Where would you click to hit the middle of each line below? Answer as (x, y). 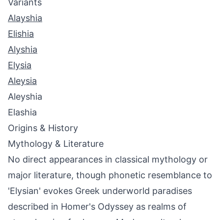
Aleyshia (25, 96)
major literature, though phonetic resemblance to (110, 175)
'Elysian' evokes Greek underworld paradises (100, 191)
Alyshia (23, 49)
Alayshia (25, 18)
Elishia (21, 34)
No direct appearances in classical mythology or (108, 159)
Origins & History (43, 128)
